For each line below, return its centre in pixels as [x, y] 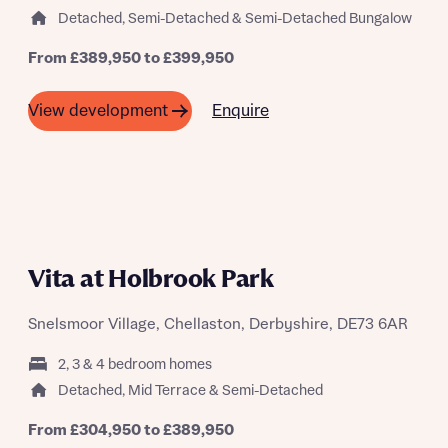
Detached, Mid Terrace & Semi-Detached [190, 391]
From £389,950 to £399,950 [131, 58]
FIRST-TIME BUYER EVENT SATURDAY [125, 251]
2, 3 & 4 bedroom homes [135, 365]
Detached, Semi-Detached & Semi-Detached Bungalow [235, 19]
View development [98, 111]
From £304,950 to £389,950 [131, 430]
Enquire [240, 110]
